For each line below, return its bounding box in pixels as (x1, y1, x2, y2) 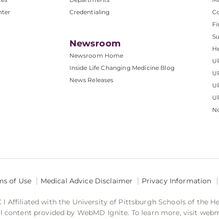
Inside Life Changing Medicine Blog (69, 64, 175, 72)
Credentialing (69, 8, 110, 16)
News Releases (69, 76, 114, 84)
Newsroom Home (69, 52, 124, 60)
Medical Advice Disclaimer (40, 176, 133, 186)
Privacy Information (141, 176, 212, 186)
